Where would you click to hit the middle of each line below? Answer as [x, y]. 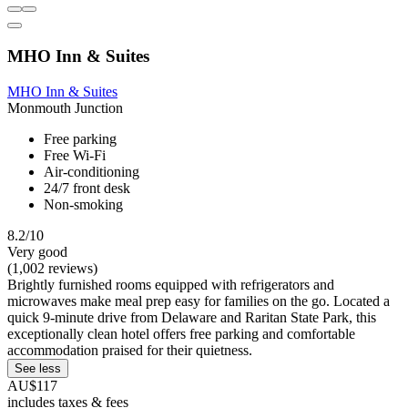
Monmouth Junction [65, 107]
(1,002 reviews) [52, 268]
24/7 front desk [87, 188]
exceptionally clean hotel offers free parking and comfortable [181, 333]
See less [38, 368]
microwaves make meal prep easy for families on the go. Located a [199, 301]
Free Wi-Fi [75, 155]
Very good [37, 251]
